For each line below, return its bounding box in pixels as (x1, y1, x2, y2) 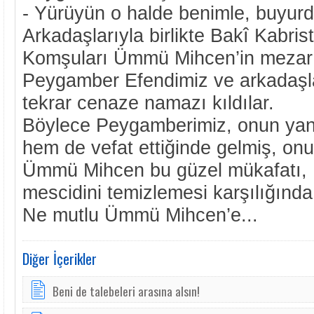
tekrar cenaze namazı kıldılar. (22, 92, 274, 114)
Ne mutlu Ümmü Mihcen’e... (22, 204, 258, 226)
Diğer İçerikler (22, 248, 97, 269)
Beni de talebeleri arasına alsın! (53, 282, 200, 300)
